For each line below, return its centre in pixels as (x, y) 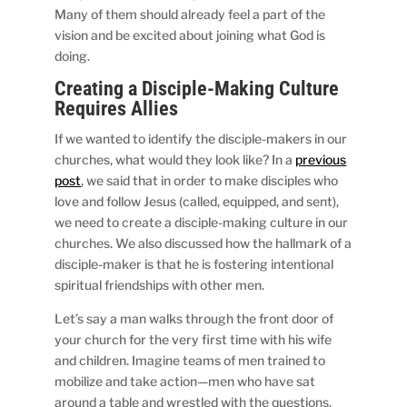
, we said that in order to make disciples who (210, 180)
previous (321, 159)
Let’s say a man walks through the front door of (194, 318)
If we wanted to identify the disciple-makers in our (201, 138)
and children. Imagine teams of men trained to (190, 360)
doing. (73, 55)
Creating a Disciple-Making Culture (197, 88)
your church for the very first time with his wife (194, 339)
